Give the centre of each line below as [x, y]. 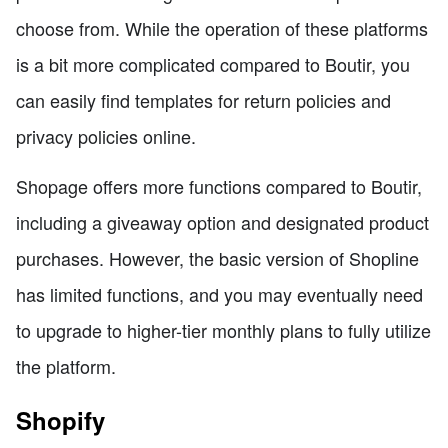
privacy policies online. [106, 135]
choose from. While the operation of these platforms [222, 27]
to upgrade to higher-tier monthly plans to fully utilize [223, 329]
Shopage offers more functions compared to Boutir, [219, 185]
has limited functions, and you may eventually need [219, 293]
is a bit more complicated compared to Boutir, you [213, 63]
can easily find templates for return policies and [203, 99]
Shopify [60, 419]
